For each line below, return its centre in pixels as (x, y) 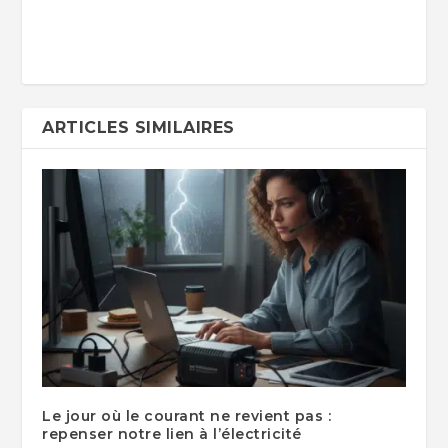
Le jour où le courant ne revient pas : (187, 416)
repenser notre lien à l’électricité (172, 434)
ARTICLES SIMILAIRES (138, 128)
